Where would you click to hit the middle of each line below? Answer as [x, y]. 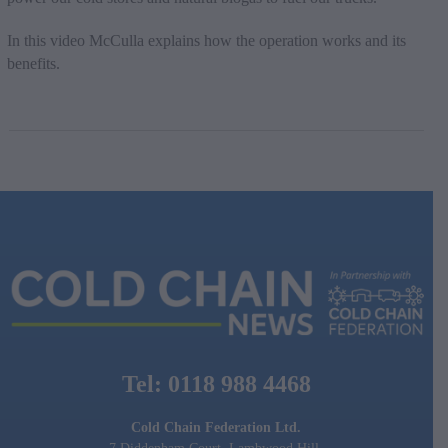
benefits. [33, 63]
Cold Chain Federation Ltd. [216, 428]
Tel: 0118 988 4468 [216, 384]
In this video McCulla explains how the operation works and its [206, 40]
